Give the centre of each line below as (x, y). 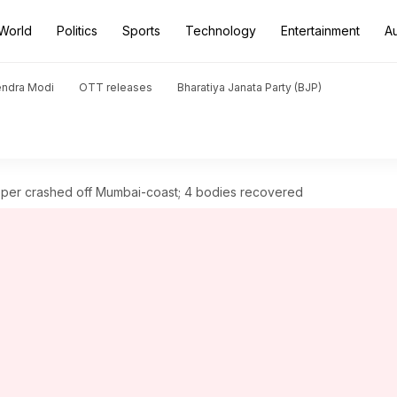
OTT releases (116, 87)
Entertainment (320, 31)
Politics (77, 31)
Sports (141, 31)
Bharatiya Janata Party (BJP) (249, 87)
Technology (221, 31)
